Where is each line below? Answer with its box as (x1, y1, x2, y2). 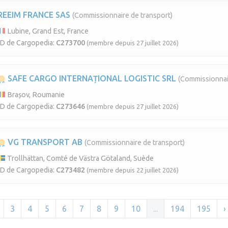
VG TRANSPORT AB (6, 137, 82, 147)
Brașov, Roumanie (6, 90, 65, 99)
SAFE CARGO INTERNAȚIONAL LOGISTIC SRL (6, 73, 176, 83)
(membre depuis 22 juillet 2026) (87, 166, 179, 174)
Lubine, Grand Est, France (6, 26, 89, 35)
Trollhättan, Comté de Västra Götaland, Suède (6, 154, 154, 162)
